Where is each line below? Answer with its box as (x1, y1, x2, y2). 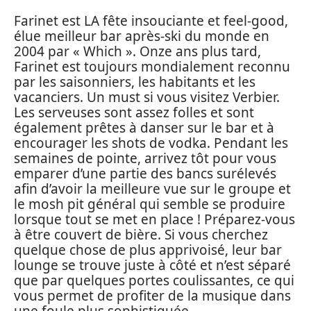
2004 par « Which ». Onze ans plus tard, (14, 42, 261, 60)
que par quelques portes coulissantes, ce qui (14, 271, 294, 289)
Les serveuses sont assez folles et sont (14, 103, 254, 121)
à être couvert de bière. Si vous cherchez (14, 225, 268, 244)
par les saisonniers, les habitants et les (14, 72, 255, 91)
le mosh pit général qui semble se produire (14, 194, 285, 213)
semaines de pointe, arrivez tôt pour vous (14, 149, 276, 167)
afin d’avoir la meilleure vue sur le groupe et (14, 179, 291, 198)
